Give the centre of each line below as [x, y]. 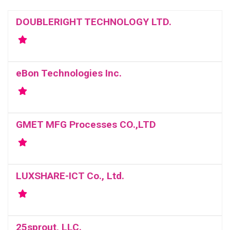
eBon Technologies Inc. [69, 73]
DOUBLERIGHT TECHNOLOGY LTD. [94, 22]
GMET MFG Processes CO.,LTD [86, 124]
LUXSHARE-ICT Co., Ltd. [70, 176]
